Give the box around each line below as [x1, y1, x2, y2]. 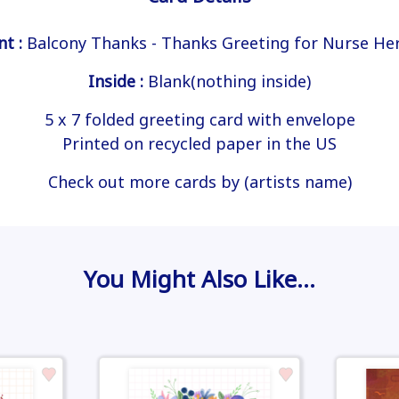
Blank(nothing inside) [143, 70, 311, 93]
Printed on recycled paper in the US [62, 133, 337, 155]
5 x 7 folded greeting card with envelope [44, 109, 355, 131]
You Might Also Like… [84, 263, 315, 296]
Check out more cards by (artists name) [47, 171, 352, 193]
